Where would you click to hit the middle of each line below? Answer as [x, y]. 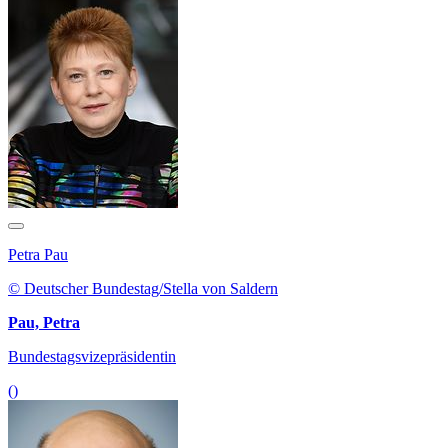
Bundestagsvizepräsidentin [92, 357]
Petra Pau [38, 255]
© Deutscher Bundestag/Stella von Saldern [143, 289]
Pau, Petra [44, 323]
